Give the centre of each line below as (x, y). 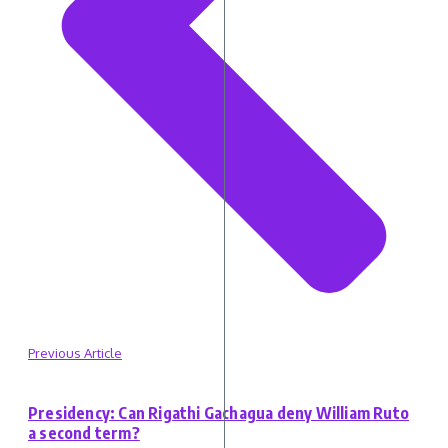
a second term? (84, 433)
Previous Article (75, 353)
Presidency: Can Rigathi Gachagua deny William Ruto (219, 413)
